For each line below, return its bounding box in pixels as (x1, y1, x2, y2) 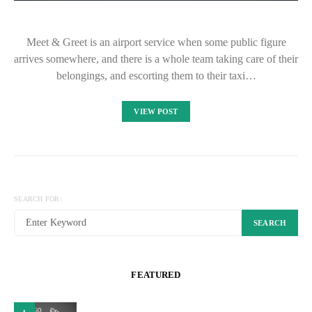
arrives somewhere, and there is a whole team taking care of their (14, 53, 298, 65)
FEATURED (131, 270, 181, 281)
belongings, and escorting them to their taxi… (56, 70, 256, 82)
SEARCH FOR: (14, 195, 62, 203)
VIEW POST (134, 107, 178, 116)
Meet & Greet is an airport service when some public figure (26, 36, 286, 49)
